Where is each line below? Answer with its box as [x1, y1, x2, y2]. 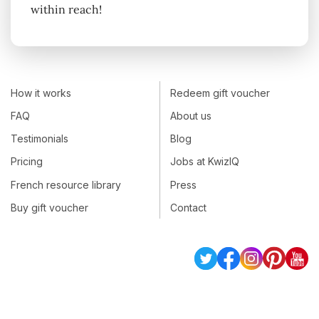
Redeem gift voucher [170, 86, 270, 99]
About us [170, 109, 211, 122]
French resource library [11, 178, 121, 191]
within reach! [31, 2, 102, 17]
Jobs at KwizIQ [170, 155, 239, 168]
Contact [170, 201, 206, 214]
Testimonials [11, 132, 68, 145]
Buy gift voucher [11, 201, 88, 214]
